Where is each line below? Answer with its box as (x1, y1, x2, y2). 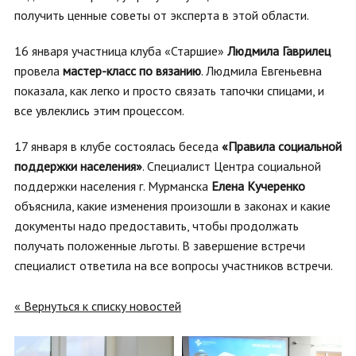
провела (14, 63, 63, 79)
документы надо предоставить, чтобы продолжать (14, 218, 299, 234)
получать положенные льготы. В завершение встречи (14, 238, 305, 253)
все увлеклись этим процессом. (14, 103, 184, 118)
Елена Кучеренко (211, 178, 305, 194)
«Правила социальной (222, 138, 342, 154)
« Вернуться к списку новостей (14, 298, 181, 314)
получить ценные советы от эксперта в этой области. (14, 7, 309, 23)
